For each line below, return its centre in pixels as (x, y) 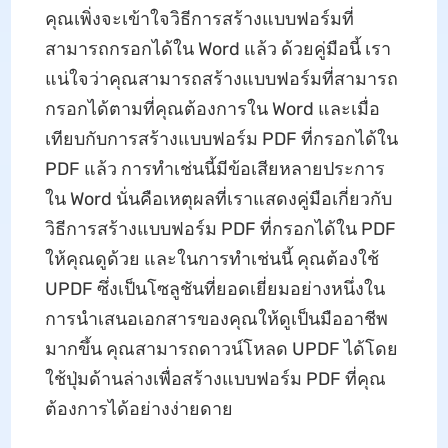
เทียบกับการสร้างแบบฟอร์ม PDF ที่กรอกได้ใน (221, 138)
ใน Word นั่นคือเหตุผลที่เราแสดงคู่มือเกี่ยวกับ (218, 198)
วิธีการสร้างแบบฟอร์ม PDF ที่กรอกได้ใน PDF (220, 228)
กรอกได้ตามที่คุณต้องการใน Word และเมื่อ (212, 108)
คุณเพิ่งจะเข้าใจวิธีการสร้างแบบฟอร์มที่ (199, 18)
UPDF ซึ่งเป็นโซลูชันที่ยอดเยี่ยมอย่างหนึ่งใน (214, 288)
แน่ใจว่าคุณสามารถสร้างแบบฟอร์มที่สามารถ (221, 78)
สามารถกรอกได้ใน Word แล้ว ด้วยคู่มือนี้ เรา (217, 48)
